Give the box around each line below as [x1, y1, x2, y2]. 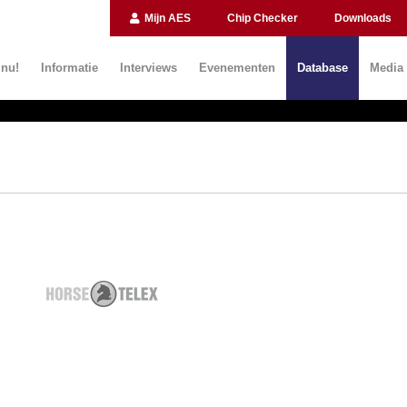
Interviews [120, 61, 177, 74]
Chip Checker [227, 12, 298, 25]
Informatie [41, 61, 98, 74]
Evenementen [199, 61, 275, 74]
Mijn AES [142, 12, 191, 25]
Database [297, 61, 348, 74]
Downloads [334, 12, 392, 25]
